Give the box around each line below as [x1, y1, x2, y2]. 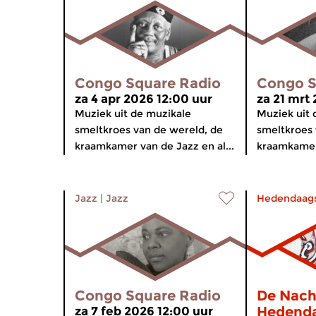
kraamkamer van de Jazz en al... [75, 140, 234, 152]
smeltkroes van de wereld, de [75, 123, 223, 136]
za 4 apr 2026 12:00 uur [75, 92, 212, 106]
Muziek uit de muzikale [75, 107, 191, 120]
